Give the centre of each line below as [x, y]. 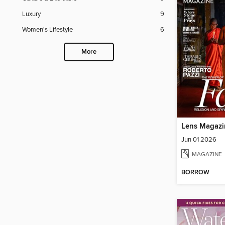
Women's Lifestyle [47, 30]
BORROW [195, 173]
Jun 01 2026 [199, 139]
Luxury [31, 14]
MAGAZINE [207, 154]
